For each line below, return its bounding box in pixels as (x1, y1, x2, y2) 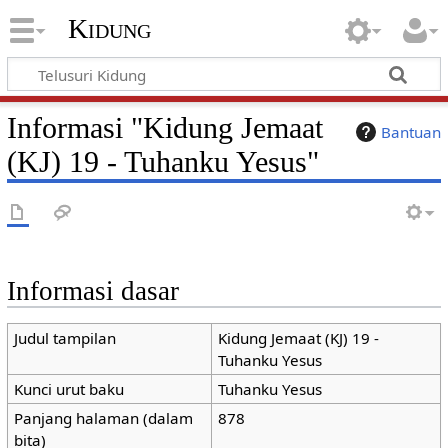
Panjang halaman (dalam (13, 408, 193, 429)
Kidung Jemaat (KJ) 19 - (217, 328, 379, 349)
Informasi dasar (6, 276, 179, 306)
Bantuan (381, 121, 442, 142)
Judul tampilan (13, 328, 116, 349)
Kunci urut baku (13, 379, 124, 400)
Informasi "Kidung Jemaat (6, 110, 323, 145)
